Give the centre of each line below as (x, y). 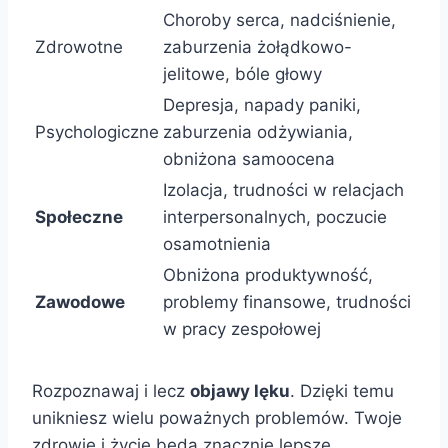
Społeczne (79, 217)
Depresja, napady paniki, (262, 105)
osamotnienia (217, 244)
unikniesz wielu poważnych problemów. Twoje (217, 418)
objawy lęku (240, 391)
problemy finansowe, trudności (287, 302)
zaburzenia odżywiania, (258, 132)
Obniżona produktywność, (268, 275)
